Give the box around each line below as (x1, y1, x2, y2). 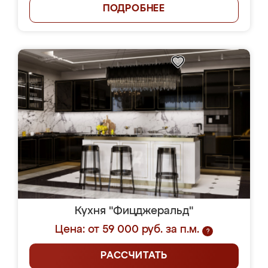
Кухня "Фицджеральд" (75, 206, 193, 217)
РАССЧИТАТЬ (100, 251, 167, 261)
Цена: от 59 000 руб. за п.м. (55, 224, 199, 235)
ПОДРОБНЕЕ (102, 4, 166, 14)
